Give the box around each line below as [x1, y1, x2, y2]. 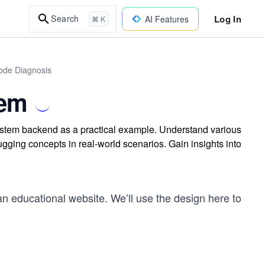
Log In [214, 12, 241, 25]
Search [51, 12, 79, 24]
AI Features [144, 12, 189, 25]
